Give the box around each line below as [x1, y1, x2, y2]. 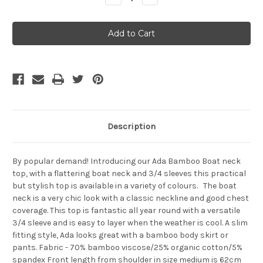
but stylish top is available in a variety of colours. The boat [12, 181, 237, 191]
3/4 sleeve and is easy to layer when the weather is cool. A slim [12, 218, 248, 228]
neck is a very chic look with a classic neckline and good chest [12, 193, 249, 204]
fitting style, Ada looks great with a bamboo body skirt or [12, 230, 228, 241]
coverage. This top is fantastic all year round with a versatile [12, 205, 240, 216]
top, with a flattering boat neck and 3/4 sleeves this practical [12, 168, 246, 179]
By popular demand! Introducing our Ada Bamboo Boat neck [12, 156, 241, 167]
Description [107, 121, 156, 132]
